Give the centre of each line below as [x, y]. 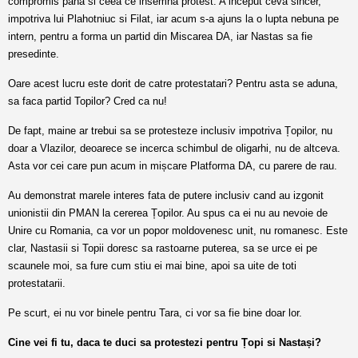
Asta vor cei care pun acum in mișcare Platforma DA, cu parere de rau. [173, 166]
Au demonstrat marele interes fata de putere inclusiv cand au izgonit [166, 195]
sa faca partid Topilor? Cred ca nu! [88, 101]
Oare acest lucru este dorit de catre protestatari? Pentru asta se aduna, [173, 84]
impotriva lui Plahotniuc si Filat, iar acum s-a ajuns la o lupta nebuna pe [173, 19]
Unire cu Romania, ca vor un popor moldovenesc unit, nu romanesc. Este [178, 231]
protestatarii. [37, 283]
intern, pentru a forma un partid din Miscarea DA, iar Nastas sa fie [160, 36]
